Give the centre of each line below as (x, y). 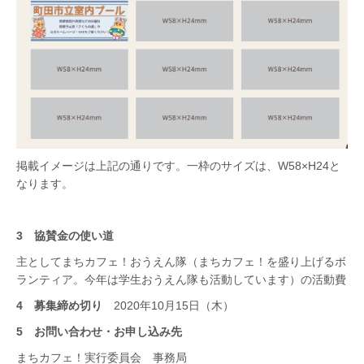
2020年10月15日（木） (168, 305)
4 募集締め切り (59, 305)
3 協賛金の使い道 (65, 235)
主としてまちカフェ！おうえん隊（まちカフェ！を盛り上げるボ (181, 261)
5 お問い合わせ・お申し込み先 (99, 331)
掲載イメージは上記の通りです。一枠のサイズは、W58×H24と (178, 165)
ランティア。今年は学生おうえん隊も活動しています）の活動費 (181, 279)
